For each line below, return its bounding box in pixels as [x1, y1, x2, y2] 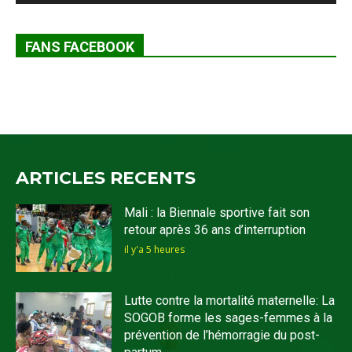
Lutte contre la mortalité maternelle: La [124, 292, 335, 308]
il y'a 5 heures [124, 243, 185, 257]
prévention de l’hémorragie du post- [124, 327, 321, 343]
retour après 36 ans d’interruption [124, 222, 306, 238]
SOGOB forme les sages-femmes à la [124, 310, 333, 325]
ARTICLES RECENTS [16, 167, 196, 189]
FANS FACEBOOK [25, 38, 134, 56]
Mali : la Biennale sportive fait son [124, 205, 310, 221]
